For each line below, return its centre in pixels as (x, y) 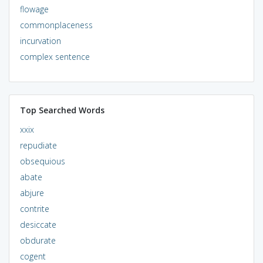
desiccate (38, 224)
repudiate (38, 145)
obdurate (38, 240)
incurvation (40, 41)
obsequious (42, 161)
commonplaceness (56, 25)
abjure (32, 193)
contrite (34, 208)
